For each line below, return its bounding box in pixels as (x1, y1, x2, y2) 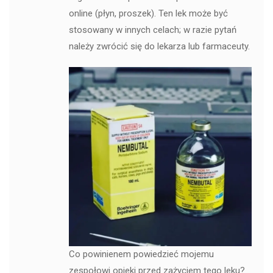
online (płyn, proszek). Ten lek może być (68, 7, 228, 19)
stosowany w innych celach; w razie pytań (68, 24, 236, 35)
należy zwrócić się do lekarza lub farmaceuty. (68, 40, 250, 52)
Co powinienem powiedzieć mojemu (68, 249, 214, 260)
